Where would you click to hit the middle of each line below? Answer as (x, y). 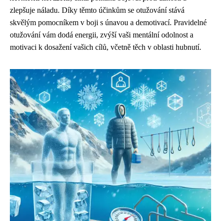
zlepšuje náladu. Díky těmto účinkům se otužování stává (97, 10)
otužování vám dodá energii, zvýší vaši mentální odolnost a (102, 35)
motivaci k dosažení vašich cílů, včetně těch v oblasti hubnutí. (106, 47)
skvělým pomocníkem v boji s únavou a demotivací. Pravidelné (108, 22)
